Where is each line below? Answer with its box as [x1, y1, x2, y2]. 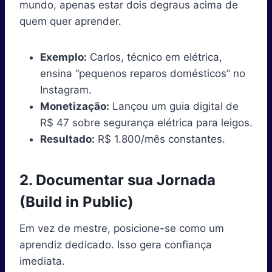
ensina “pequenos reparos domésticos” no [40, 67, 245, 80]
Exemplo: [40, 50, 87, 63]
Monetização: [40, 100, 109, 112]
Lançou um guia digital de [109, 100, 239, 112]
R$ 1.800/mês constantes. [95, 132, 225, 145]
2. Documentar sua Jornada [19, 171, 216, 189]
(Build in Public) [19, 192, 134, 211]
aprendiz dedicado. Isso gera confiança [19, 238, 212, 251]
